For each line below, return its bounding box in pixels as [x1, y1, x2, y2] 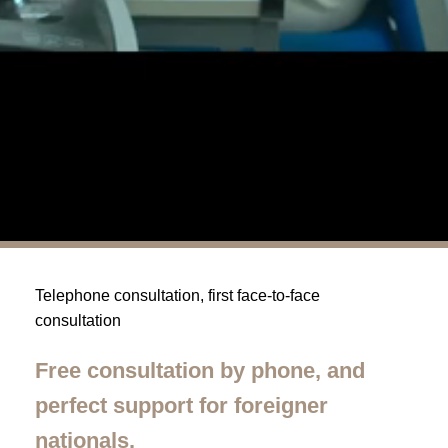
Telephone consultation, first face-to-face [35, 287, 320, 304]
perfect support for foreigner [35, 393, 328, 418]
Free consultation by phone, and [35, 358, 365, 383]
